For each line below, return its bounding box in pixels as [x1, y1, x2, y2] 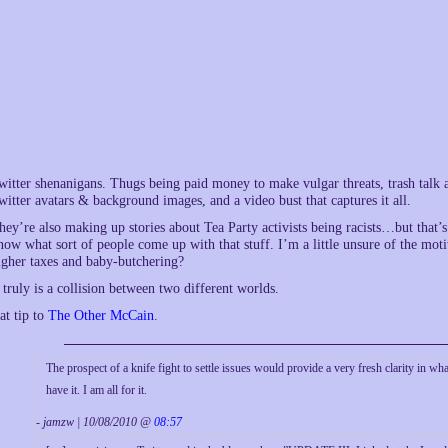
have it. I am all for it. [46, 383, 147, 397]
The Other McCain [48, 308, 154, 323]
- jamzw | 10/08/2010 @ [36, 415, 154, 429]
